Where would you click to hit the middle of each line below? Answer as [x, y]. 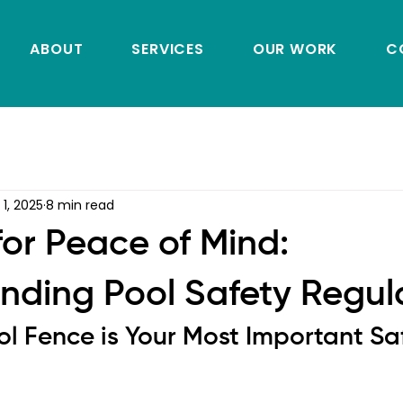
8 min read [80, 205]
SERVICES [168, 49]
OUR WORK [295, 49]
